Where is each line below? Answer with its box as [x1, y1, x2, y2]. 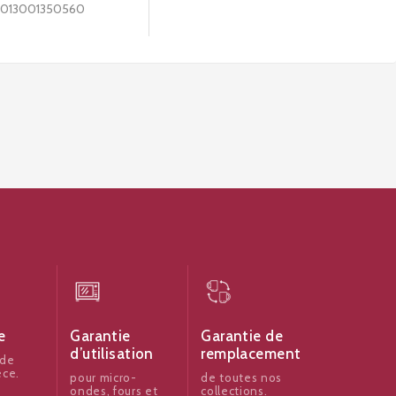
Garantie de [201, 326, 284, 345]
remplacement [201, 344, 301, 362]
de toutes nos [201, 369, 282, 385]
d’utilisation [70, 344, 154, 362]
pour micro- [70, 369, 137, 385]
